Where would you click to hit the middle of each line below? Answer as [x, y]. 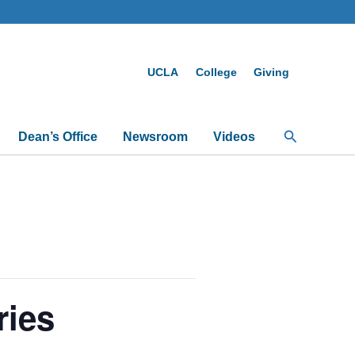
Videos [234, 137]
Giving [272, 72]
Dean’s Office [57, 137]
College [216, 72]
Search [305, 134]
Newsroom [155, 137]
